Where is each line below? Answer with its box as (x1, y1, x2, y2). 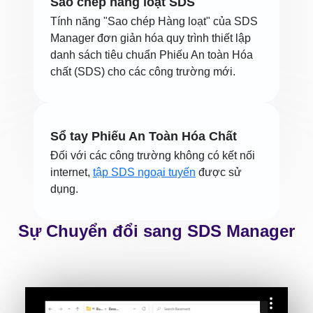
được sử (196, 166, 242, 178)
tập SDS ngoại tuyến (93, 166, 196, 178)
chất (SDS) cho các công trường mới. (50, 66, 235, 78)
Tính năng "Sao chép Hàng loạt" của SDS (50, 15, 258, 27)
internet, (50, 166, 93, 178)
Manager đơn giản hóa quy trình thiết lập (50, 32, 251, 44)
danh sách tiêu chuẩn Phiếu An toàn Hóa (50, 49, 253, 61)
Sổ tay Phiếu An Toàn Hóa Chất (50, 129, 237, 143)
